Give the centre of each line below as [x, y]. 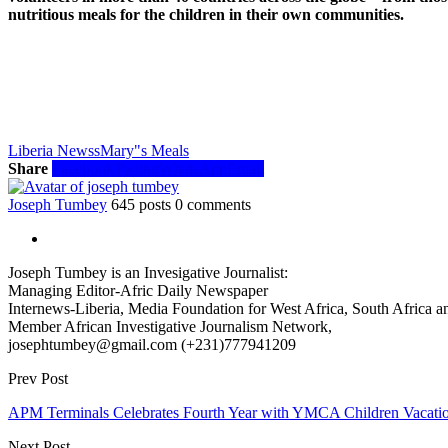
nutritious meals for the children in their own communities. [208, 14]
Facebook [83, 168]
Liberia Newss [54, 150]
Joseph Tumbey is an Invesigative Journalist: [148, 272]
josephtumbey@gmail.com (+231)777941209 [152, 344]
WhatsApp [193, 168]
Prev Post [38, 378]
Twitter [136, 168]
